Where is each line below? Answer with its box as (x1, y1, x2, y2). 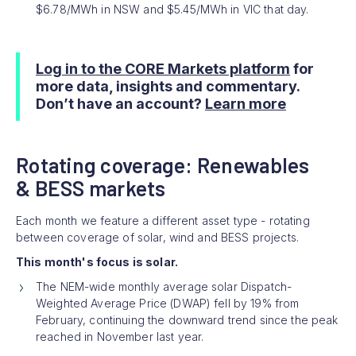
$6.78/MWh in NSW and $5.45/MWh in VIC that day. (36, 2, 309, 16)
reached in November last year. (36, 329, 204, 343)
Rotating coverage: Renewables (16, 152, 310, 177)
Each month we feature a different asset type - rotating (16, 213, 310, 227)
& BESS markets (16, 175, 166, 200)
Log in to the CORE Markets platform (36, 60, 290, 77)
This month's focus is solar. (16, 254, 178, 269)
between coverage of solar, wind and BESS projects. (16, 230, 300, 244)
